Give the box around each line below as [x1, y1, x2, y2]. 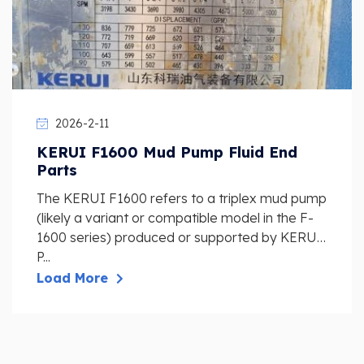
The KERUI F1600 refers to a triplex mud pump [37, 190, 327, 206]
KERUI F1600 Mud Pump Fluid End [37, 143, 297, 162]
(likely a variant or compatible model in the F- [37, 210, 314, 226]
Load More [37, 270, 112, 286]
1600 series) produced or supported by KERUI [37, 229, 323, 245]
